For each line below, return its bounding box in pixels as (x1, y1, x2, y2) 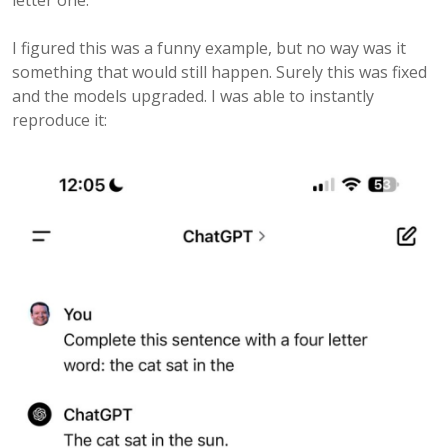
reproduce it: (12, 109, 107, 131)
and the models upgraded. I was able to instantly (12, 85, 374, 107)
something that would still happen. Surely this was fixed (12, 61, 427, 83)
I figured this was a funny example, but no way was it (12, 37, 406, 59)
